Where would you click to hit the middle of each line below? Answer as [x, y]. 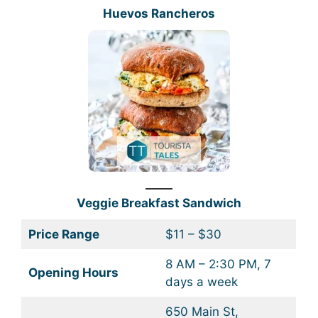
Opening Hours [73, 272]
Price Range [64, 234]
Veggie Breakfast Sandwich [159, 203]
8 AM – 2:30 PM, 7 [218, 264]
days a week [201, 281]
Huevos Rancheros [159, 13]
